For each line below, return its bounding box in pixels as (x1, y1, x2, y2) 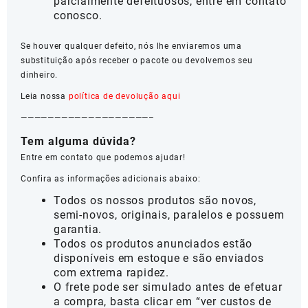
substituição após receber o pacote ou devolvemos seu (21, 56, 253, 66)
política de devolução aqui (68, 91, 181, 102)
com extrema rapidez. (54, 266, 170, 280)
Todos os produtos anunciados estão (54, 237, 253, 251)
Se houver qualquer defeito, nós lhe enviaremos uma (21, 41, 242, 52)
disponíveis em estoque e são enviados (54, 252, 264, 265)
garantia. (54, 223, 102, 236)
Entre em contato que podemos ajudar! (21, 153, 186, 163)
